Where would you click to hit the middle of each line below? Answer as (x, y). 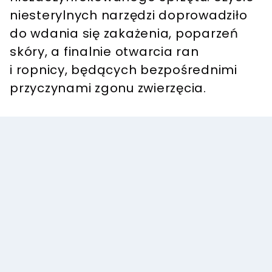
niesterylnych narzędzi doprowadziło (129, 15)
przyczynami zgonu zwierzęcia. (108, 88)
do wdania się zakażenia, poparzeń (124, 33)
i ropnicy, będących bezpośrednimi (124, 70)
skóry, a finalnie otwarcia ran (104, 51)
